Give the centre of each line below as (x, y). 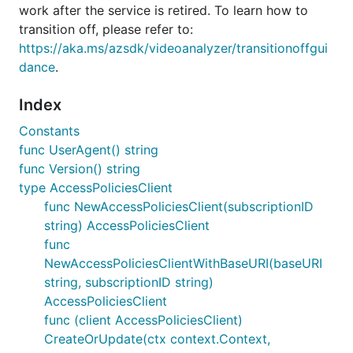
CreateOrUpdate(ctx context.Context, (157, 339)
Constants (49, 131)
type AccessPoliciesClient (96, 188)
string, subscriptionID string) (129, 282)
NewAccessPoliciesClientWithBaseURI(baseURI (183, 263)
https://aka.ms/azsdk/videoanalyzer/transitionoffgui (173, 48)
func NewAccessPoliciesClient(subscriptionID (179, 206)
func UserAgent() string (89, 150)
